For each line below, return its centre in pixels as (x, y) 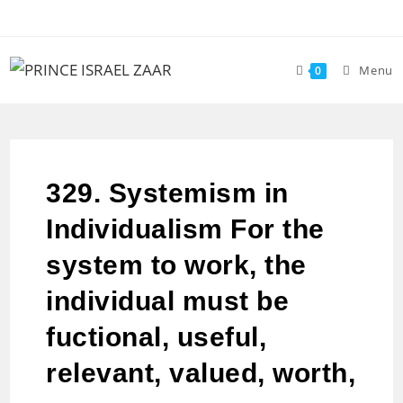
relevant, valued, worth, (201, 373)
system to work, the (176, 265)
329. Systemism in (167, 193)
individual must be (168, 301)
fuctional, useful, (157, 337)
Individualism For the (185, 229)
